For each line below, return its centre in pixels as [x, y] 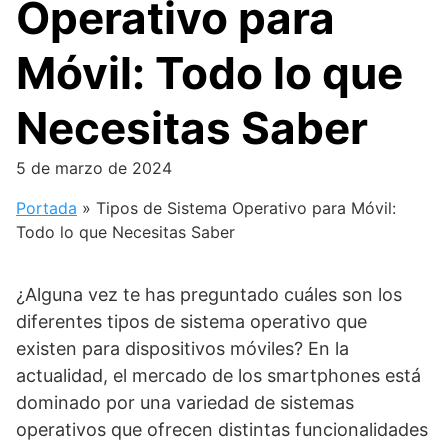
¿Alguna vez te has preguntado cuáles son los [209, 294]
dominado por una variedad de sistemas [185, 402]
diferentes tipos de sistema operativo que [191, 321]
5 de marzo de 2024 [94, 168]
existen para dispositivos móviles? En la [182, 348]
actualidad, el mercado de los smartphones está [218, 375]
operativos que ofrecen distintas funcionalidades [222, 429]
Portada [46, 208]
